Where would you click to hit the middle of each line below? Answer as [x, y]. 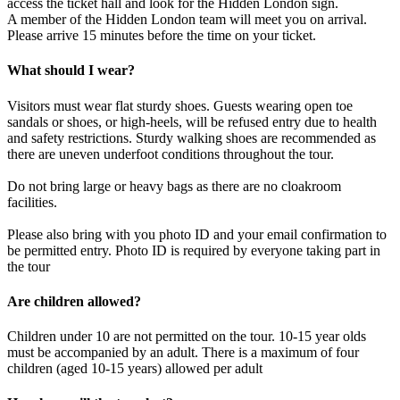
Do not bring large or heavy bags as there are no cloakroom [174, 186]
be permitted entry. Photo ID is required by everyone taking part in [194, 250]
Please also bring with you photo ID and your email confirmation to [197, 234]
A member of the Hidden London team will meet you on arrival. [187, 20]
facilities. [32, 202]
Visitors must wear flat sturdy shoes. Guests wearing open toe [180, 105]
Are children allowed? [74, 301]
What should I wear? [71, 71]
